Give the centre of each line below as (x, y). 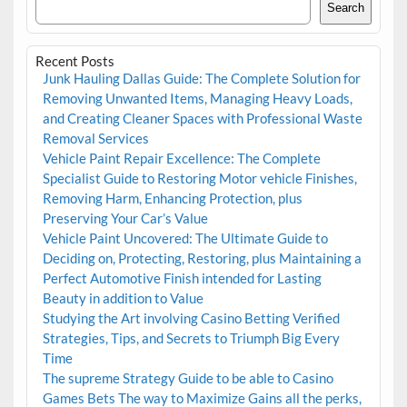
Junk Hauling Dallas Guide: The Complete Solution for (201, 79)
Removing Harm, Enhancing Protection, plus (172, 199)
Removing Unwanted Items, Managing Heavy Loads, (197, 99)
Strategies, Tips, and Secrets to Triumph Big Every (191, 338)
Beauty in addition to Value (123, 298)
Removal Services (95, 139)
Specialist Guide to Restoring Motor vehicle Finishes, (199, 179)
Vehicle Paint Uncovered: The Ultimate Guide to (185, 238)
